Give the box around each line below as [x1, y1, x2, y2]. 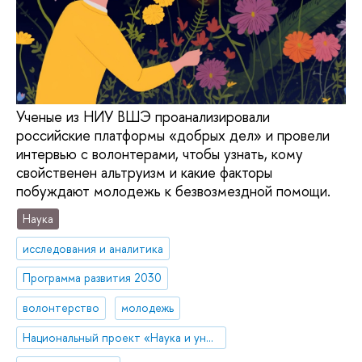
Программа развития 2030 [23, 270, 162, 286]
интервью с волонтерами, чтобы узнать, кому [16, 144, 303, 165]
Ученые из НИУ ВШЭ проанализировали [16, 107, 270, 128]
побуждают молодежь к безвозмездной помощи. [16, 181, 330, 202]
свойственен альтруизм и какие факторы [16, 162, 272, 183]
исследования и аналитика [23, 240, 164, 256]
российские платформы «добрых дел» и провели [16, 125, 330, 146]
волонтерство [23, 300, 100, 316]
